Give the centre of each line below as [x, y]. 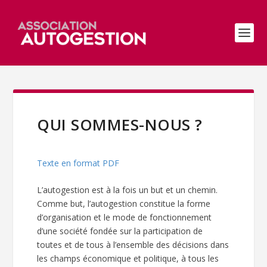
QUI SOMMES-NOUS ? [120, 125]
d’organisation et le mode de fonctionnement [125, 218]
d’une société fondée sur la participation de [120, 231]
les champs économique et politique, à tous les [128, 259]
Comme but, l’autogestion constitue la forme [124, 204]
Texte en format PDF [78, 163]
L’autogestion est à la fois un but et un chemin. [128, 190]
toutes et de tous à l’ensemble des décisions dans [133, 245]
